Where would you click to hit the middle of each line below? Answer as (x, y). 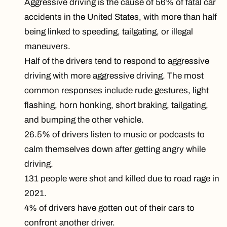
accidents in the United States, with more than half (121, 17)
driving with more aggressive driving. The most (114, 76)
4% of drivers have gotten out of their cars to (109, 208)
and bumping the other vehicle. (84, 120)
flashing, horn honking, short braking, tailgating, (116, 105)
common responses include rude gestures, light (117, 91)
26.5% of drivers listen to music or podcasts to (115, 135)
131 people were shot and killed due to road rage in (122, 179)
